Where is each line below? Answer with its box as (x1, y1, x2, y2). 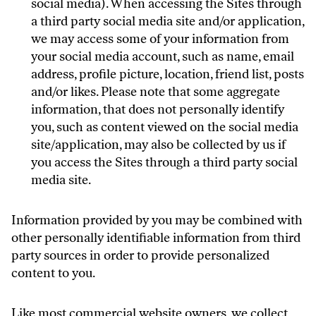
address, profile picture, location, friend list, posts (31, 66, 304, 82)
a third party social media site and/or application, (31, 13, 304, 29)
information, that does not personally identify (31, 102, 284, 117)
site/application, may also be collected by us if (31, 137, 286, 152)
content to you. (11, 265, 95, 281)
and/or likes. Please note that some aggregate (31, 84, 280, 99)
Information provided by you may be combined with (11, 212, 303, 228)
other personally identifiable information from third (11, 230, 300, 245)
